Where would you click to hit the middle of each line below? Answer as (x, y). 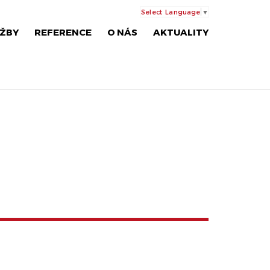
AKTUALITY (181, 32)
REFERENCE (63, 32)
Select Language (171, 12)
